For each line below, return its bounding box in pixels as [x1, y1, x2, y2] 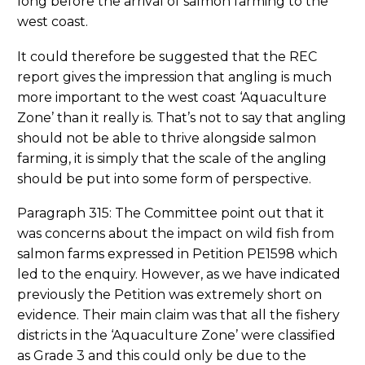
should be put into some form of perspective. [17, 170, 311, 187]
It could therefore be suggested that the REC [17, 48, 317, 64]
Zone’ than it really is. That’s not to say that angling [17, 109, 346, 125]
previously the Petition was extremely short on [17, 287, 322, 303]
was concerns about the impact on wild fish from [17, 226, 334, 242]
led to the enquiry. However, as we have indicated [17, 266, 341, 283]
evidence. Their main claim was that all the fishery [17, 307, 340, 323]
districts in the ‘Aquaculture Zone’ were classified [17, 328, 336, 344]
